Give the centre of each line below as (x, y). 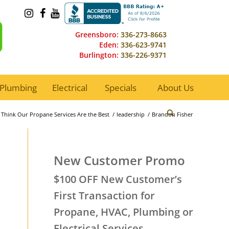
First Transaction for (105, 196)
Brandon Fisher (173, 114)
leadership (131, 114)
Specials (121, 87)
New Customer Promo (120, 160)
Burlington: (99, 55)
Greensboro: (97, 35)
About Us (176, 87)
